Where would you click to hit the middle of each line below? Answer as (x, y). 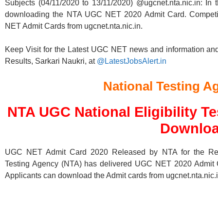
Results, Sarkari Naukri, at (51, 61)
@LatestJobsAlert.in (132, 61)
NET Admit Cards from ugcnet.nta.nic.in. (74, 26)
